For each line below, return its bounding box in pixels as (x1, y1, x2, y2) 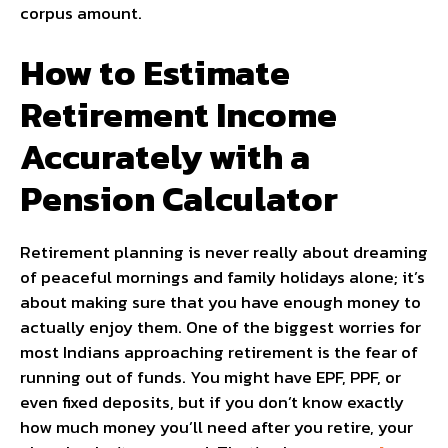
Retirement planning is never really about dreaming (20, 238, 428, 265)
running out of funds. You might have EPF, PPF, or (20, 363, 401, 390)
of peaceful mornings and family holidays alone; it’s (20, 263, 425, 290)
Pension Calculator (20, 171, 338, 225)
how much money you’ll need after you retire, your (20, 413, 413, 440)
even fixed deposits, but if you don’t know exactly (20, 388, 404, 415)
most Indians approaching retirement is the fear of (20, 338, 418, 365)
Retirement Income (20, 87, 337, 141)
